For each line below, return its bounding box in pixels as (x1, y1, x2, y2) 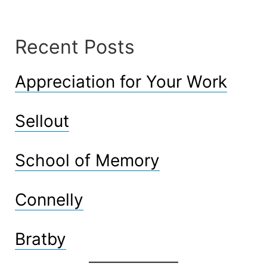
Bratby (15, 228, 66, 249)
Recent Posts (15, 35, 135, 58)
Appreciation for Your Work (15, 71, 227, 92)
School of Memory (15, 150, 160, 170)
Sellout (15, 110, 69, 131)
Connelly (15, 189, 83, 210)
